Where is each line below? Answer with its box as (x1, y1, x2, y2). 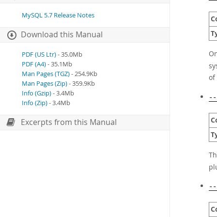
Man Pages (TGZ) (22, 69, 70, 78)
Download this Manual (21, 29, 103, 40)
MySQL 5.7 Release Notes (22, 11, 94, 19)
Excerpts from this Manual (21, 117, 117, 127)
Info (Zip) (22, 98, 47, 107)
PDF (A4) (22, 60, 46, 68)
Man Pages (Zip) (22, 79, 67, 88)
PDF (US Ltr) (22, 50, 56, 59)
